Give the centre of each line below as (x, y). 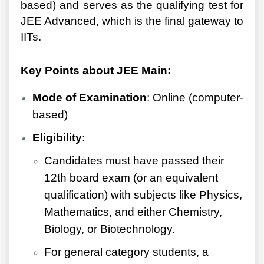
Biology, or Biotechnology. (111, 229)
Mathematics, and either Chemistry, (133, 212)
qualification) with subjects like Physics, (143, 195)
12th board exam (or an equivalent (131, 178)
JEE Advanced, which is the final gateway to (132, 21)
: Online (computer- (195, 98)
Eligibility (57, 138)
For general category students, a (126, 252)
